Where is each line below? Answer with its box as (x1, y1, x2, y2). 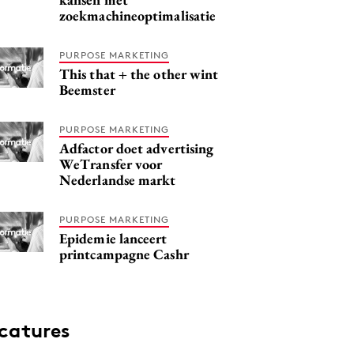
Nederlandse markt (59, 170, 176, 189)
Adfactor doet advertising (59, 138, 214, 157)
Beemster (59, 80, 115, 99)
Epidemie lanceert (59, 228, 168, 247)
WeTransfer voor (59, 154, 163, 173)
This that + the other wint (59, 64, 219, 83)
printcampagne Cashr (59, 244, 189, 263)
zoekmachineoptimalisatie (59, 6, 217, 24)
